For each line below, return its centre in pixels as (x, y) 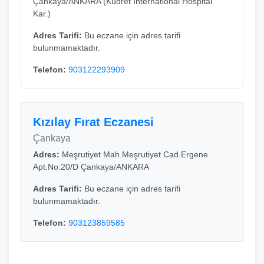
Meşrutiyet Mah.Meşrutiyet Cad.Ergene (135, 154)
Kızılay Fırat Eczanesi (93, 122)
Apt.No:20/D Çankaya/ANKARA (91, 167)
